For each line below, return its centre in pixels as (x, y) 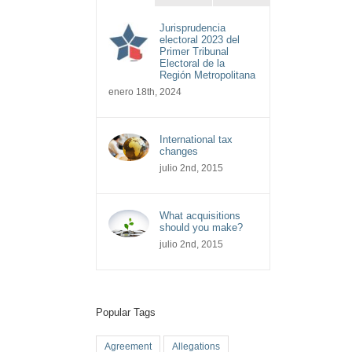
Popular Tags (126, 313)
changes (179, 152)
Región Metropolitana (208, 75)
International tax (196, 140)
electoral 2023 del (200, 40)
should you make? (202, 228)
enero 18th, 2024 (145, 92)
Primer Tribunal (194, 52)
